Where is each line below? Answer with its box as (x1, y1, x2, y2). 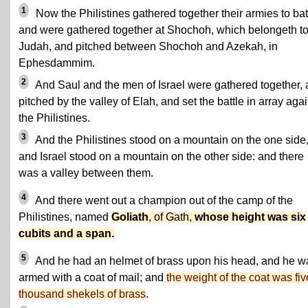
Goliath (111, 211, 148, 223)
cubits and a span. (19, 228, 114, 239)
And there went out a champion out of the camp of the (33, 195, 293, 206)
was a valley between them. (19, 167, 153, 179)
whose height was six (195, 211, 306, 223)
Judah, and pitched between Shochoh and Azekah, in (19, 41, 278, 52)
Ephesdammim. (19, 57, 95, 69)
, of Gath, (148, 211, 195, 223)
